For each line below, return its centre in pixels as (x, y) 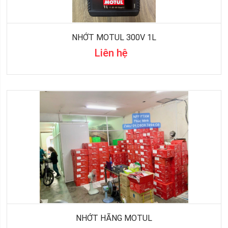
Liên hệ (111, 53)
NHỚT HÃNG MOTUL (114, 218)
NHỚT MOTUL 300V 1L (114, 38)
